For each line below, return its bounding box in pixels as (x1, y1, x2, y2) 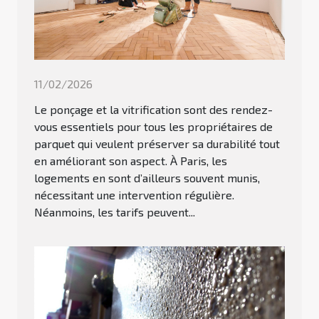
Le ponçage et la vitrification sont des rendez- (34, 102, 273, 116)
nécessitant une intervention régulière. (34, 187, 234, 202)
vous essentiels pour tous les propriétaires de (34, 119, 273, 133)
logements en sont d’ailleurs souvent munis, (34, 170, 260, 184)
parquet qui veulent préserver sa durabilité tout (34, 136, 280, 150)
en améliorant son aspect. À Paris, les (34, 153, 227, 167)
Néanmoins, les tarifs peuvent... (34, 204, 195, 219)
